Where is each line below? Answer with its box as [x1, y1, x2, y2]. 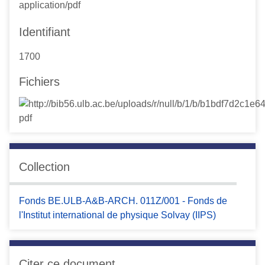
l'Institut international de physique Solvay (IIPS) [19, 209, 216, 220]
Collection [19, 160, 70, 174]
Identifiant [19, 25, 70, 39]
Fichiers [19, 75, 60, 89]
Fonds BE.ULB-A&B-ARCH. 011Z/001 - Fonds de [19, 195, 227, 206]
